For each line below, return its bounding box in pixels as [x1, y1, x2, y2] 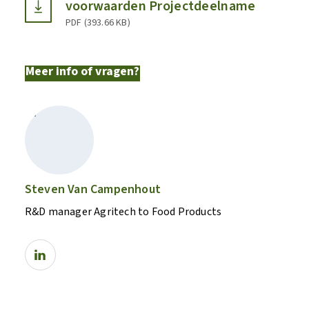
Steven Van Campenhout [24, 181, 161, 198]
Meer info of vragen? [25, 63, 139, 80]
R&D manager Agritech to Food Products [24, 204, 222, 219]
